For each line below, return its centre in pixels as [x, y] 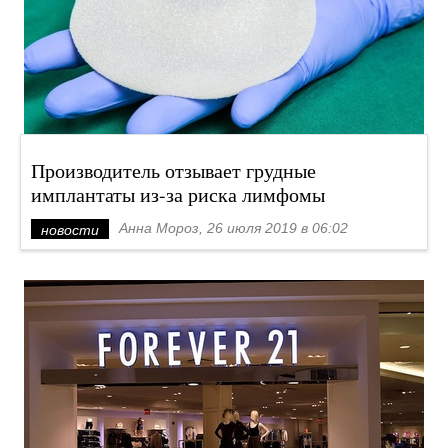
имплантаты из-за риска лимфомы [178, 194]
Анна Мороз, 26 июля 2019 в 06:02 [233, 228]
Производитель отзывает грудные [173, 170]
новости [70, 230]
